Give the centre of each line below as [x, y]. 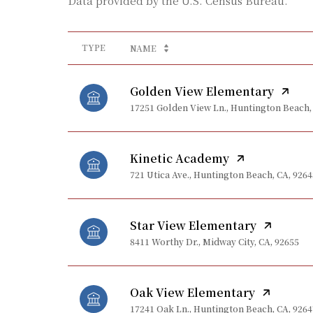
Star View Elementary [193, 225]
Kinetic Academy [180, 158]
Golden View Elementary [202, 91]
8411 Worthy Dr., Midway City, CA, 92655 [214, 241]
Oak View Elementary [192, 292]
